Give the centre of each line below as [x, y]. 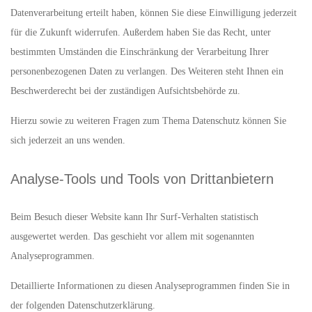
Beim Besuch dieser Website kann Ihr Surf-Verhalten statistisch [134, 217]
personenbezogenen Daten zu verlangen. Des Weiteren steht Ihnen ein [147, 71]
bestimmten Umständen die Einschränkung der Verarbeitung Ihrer [140, 52]
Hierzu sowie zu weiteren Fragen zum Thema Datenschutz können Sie [148, 121]
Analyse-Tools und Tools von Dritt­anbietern [142, 179]
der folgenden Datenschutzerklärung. [83, 305]
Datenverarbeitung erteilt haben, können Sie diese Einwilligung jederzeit [154, 13]
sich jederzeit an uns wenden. [68, 140]
